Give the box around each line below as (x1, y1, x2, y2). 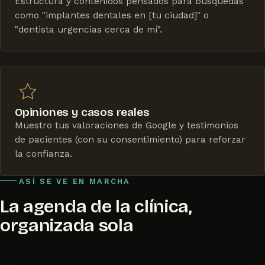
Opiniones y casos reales (15, 105, 150, 119)
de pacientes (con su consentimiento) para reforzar (15, 134, 245, 146)
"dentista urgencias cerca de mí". (15, 24, 162, 35)
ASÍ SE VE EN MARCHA (19, 177, 131, 186)
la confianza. (15, 148, 72, 160)
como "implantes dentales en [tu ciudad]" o (15, 10, 209, 21)
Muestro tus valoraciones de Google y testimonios (15, 120, 238, 131)
